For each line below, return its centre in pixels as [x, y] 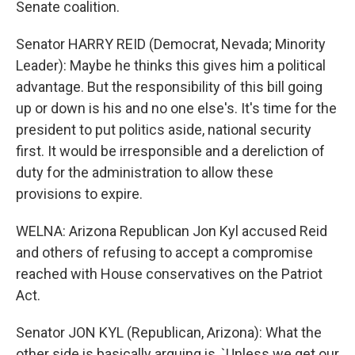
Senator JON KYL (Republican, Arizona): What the [169, 332]
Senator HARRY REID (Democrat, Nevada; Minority [171, 44]
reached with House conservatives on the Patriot [169, 274]
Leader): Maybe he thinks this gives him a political [171, 65]
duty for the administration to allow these [145, 172]
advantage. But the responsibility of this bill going [169, 87]
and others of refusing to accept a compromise [164, 252]
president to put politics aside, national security [164, 130]
